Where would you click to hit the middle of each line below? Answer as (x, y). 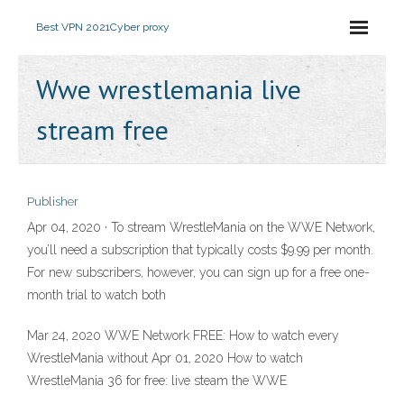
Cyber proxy (140, 27)
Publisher (53, 202)
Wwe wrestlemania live (169, 89)
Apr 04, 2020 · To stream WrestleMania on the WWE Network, (201, 227)
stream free (102, 129)
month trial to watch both (96, 295)
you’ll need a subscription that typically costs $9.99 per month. (200, 250)
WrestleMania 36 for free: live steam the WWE (157, 381)
